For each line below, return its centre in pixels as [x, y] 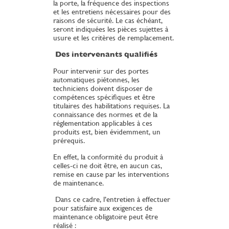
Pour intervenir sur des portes [101, 71]
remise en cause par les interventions [111, 174]
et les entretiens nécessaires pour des [112, 12]
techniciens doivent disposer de [103, 88]
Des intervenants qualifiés [105, 54]
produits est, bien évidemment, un [107, 132]
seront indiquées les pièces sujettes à [111, 29]
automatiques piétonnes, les [96, 80]
